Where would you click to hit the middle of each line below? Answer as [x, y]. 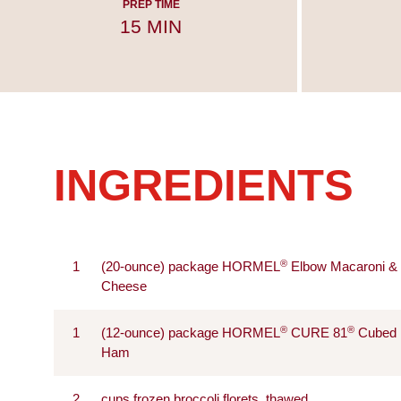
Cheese [124, 286]
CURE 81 [317, 333]
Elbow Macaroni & [342, 266]
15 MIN [151, 26]
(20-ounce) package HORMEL [191, 266]
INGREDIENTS [204, 185]
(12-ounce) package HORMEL [191, 333]
